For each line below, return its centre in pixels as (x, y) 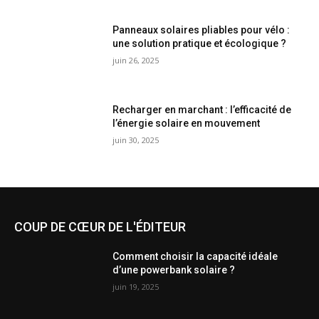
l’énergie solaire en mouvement (187, 124)
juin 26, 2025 (136, 61)
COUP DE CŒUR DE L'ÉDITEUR (100, 226)
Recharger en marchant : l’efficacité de (202, 110)
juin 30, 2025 (136, 140)
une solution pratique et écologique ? (200, 44)
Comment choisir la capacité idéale (195, 256)
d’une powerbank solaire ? (174, 270)
